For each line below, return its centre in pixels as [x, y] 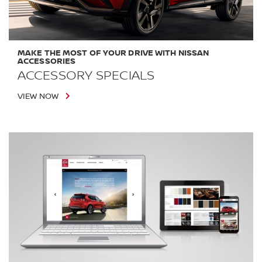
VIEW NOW [38, 97]
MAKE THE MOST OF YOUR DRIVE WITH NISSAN [113, 53]
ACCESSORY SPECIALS [86, 76]
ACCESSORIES [47, 61]
